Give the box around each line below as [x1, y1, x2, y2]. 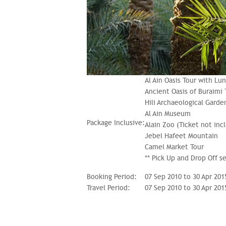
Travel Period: [87, 184, 130, 192]
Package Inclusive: [87, 119, 145, 127]
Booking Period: [87, 173, 137, 181]
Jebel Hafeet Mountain [145, 132, 218, 140]
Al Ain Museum [145, 109, 191, 118]
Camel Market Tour [145, 143, 204, 151]
